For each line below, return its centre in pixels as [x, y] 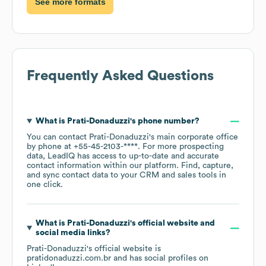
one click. [45, 185]
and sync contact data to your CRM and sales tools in [126, 175]
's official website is [124, 249]
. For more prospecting [181, 147]
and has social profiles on [160, 259]
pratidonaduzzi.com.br [69, 259]
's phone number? [164, 121]
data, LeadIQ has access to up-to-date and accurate [123, 156]
